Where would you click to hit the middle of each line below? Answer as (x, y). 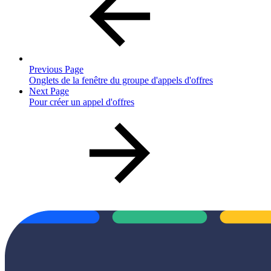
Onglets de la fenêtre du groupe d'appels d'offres (121, 80)
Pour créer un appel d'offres (82, 102)
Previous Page (56, 69)
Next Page (49, 91)
